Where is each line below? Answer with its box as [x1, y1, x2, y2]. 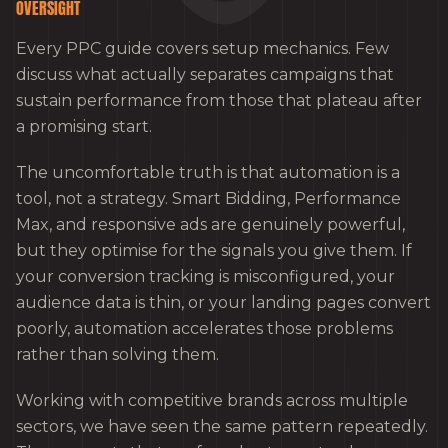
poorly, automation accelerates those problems [16, 318, 393, 338]
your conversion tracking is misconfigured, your [16, 266, 395, 286]
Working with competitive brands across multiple [16, 390, 408, 410]
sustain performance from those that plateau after [16, 90, 422, 110]
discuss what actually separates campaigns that [16, 64, 394, 84]
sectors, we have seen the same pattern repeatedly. [16, 416, 428, 436]
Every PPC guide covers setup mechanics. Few [16, 38, 389, 58]
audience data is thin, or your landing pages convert [16, 292, 431, 312]
